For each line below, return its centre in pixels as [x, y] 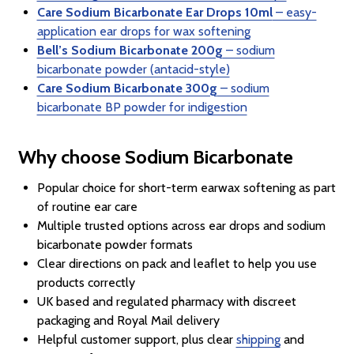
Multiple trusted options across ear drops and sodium [181, 225]
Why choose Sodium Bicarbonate [155, 156]
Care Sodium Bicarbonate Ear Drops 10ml [154, 12]
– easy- [294, 12]
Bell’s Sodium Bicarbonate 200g [130, 50]
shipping [258, 339]
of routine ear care [87, 206]
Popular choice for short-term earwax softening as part [186, 187]
